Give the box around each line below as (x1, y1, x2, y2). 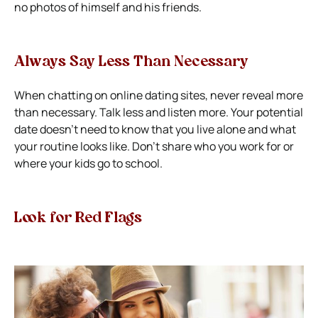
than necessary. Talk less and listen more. (14, 104, 231, 121)
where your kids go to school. (14, 155, 163, 172)
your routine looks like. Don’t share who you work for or (14, 138, 294, 155)
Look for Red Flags (14, 212, 142, 226)
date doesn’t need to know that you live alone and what (14, 121, 296, 138)
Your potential (231, 104, 303, 121)
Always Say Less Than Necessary (14, 55, 248, 70)
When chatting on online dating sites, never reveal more (14, 87, 303, 104)
